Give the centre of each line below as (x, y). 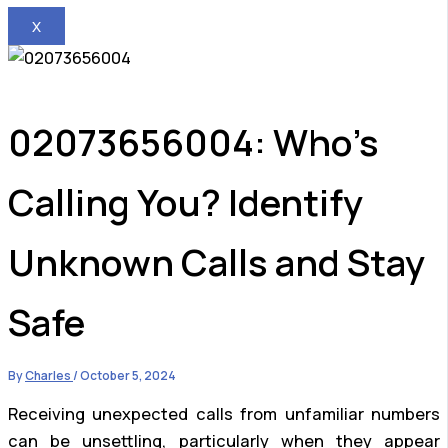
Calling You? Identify (185, 202)
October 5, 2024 (128, 376)
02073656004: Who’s (193, 142)
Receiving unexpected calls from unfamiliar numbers (224, 413)
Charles (49, 376)
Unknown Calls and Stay (216, 262)
